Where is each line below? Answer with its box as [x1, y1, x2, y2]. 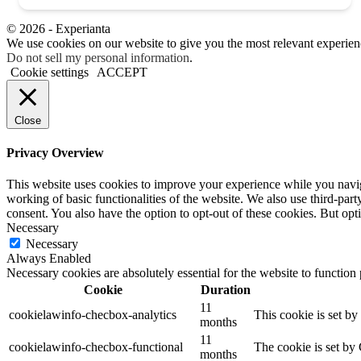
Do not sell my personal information [6, 50, 189, 64]
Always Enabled [6, 251, 91, 266]
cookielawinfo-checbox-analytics [9, 308, 176, 322]
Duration [200, 283, 251, 297]
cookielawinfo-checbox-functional [9, 340, 183, 355]
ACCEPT [97, 64, 147, 79]
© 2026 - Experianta [6, 21, 110, 35]
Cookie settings [10, 64, 89, 79]
